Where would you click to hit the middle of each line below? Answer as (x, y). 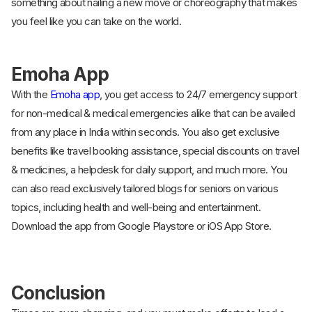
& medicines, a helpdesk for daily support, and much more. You (149, 170)
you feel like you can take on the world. (96, 22)
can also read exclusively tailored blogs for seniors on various (145, 189)
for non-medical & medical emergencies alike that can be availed (153, 114)
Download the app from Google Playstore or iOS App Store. (141, 226)
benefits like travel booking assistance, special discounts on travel (155, 151)
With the (31, 95)
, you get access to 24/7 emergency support (198, 95)
